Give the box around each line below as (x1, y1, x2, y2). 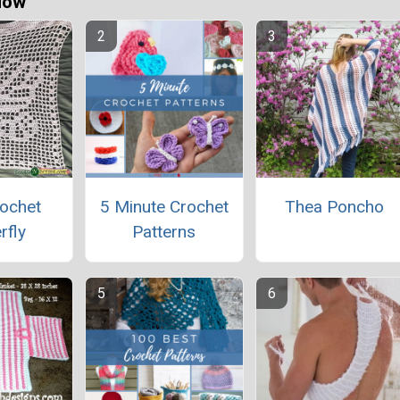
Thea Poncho (285, 196, 385, 217)
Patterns (132, 221, 196, 242)
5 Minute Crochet (99, 196, 229, 217)
